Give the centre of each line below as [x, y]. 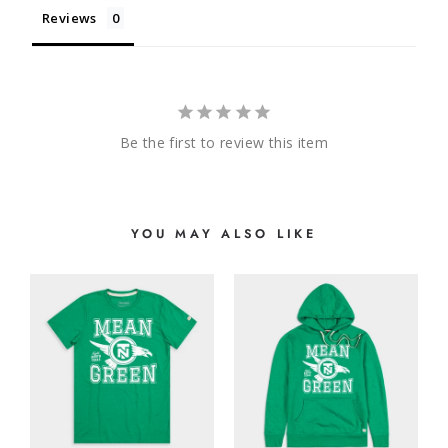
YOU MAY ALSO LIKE [224, 234]
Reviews [69, 18]
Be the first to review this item [224, 142]
